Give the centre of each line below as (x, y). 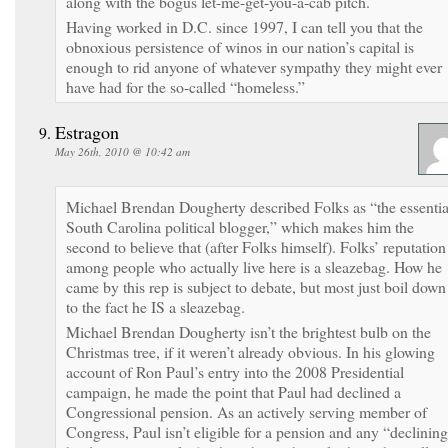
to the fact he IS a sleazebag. (155, 306)
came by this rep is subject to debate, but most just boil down (256, 286)
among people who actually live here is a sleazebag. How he (254, 266)
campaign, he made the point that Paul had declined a (233, 391)
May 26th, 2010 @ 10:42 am (122, 151)
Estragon (87, 131)
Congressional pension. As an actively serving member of (246, 411)
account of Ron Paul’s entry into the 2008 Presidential (235, 371)
